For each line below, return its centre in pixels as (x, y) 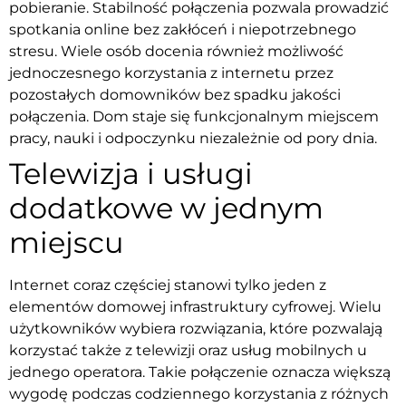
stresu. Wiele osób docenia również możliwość (176, 51)
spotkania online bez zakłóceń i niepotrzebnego (183, 29)
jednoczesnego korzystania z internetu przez (171, 72)
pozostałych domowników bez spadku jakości (175, 94)
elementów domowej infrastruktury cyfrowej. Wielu (195, 306)
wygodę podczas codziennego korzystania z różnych (199, 393)
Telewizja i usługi (131, 173)
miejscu (67, 242)
